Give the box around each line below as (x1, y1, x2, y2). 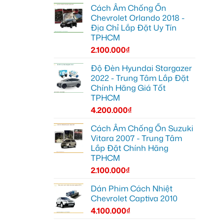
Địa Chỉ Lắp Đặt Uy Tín (90, 22, 177, 33)
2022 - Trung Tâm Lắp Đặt (90, 72, 189, 83)
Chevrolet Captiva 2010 (90, 192, 178, 204)
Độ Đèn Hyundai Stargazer (90, 62, 192, 74)
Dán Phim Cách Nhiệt (90, 183, 173, 194)
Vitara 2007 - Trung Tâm (90, 132, 182, 144)
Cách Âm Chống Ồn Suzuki (90, 122, 193, 134)
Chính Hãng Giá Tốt (90, 82, 166, 93)
